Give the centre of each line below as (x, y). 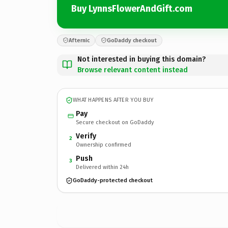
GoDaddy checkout (132, 40)
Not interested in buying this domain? (141, 59)
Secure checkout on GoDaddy (115, 122)
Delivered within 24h (102, 167)
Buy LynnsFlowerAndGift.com (132, 9)
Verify (86, 136)
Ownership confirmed (104, 145)
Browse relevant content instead (133, 70)
